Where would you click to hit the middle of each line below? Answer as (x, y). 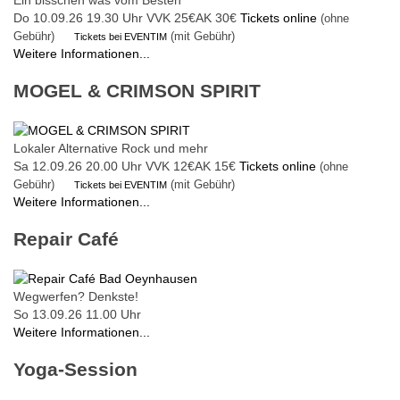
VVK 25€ (171, 17)
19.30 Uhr (115, 17)
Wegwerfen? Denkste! (76, 296)
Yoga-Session (75, 370)
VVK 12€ (170, 166)
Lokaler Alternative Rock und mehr (111, 148)
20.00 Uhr (114, 166)
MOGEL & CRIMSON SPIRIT (137, 91)
